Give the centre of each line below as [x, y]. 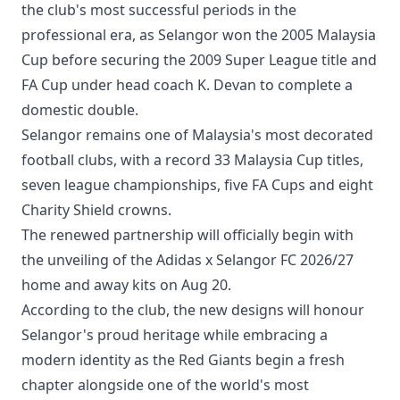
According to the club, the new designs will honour [193, 309]
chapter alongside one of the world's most [165, 384]
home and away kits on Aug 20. [126, 284]
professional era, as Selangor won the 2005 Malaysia [199, 34]
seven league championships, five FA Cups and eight [197, 184]
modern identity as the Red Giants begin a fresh [183, 359]
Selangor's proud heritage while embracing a [175, 334]
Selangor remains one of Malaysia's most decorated [197, 134]
